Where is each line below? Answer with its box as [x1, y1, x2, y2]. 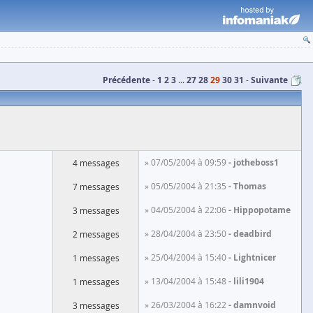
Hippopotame [233, 204, 291, 216]
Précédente [103, 74, 150, 86]
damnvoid [233, 299, 276, 311]
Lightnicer [233, 252, 276, 263]
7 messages [72, 181, 119, 192]
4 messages [72, 157, 119, 168]
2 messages [72, 228, 119, 240]
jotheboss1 [233, 156, 279, 168]
